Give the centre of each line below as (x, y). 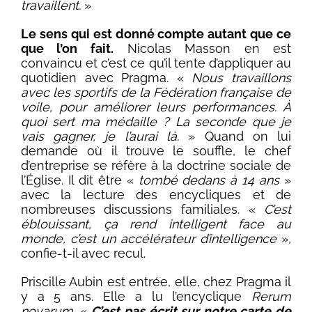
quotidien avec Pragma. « (106, 78)
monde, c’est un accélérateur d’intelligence (149, 239)
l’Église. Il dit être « (79, 180)
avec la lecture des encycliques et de (156, 195)
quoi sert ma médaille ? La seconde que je (156, 122)
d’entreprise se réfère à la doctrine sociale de (156, 166)
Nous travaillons (242, 78)
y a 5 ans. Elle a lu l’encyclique (136, 297)
